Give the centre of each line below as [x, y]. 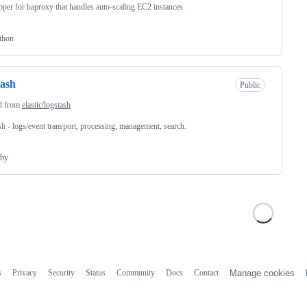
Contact [206, 272]
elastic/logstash [46, 105]
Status [95, 272]
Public [250, 85]
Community [135, 272]
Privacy [24, 272]
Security [61, 272]
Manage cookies [262, 273]
